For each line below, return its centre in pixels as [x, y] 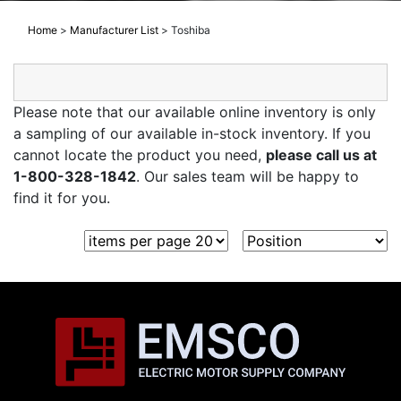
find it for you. [62, 198]
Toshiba [191, 30]
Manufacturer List [114, 30]
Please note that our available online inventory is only [195, 112]
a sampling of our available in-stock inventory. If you [192, 134]
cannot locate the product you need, [140, 155]
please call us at [321, 155]
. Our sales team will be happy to [247, 177]
